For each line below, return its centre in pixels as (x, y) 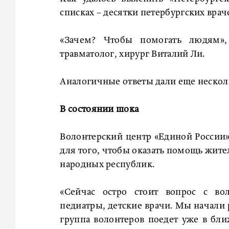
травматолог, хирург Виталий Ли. (132, 54)
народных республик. (107, 164)
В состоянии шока (99, 109)
